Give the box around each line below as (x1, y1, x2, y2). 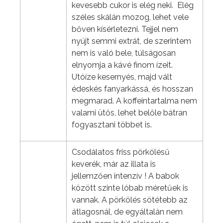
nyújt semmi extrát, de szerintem (72, 36, 191, 46)
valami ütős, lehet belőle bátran (72, 108, 187, 118)
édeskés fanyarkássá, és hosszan (72, 84, 193, 94)
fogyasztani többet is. (72, 120, 152, 130)
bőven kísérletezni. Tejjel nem (72, 24, 178, 34)
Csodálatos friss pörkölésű (72, 147, 170, 157)
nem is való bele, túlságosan (72, 48, 176, 58)
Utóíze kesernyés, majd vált (72, 72, 172, 82)
